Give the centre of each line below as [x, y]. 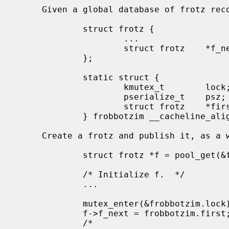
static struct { [50, 77]
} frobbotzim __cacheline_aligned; [50, 116]
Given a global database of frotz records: [29, 9]
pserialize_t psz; [70, 97]
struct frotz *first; [70, 106]
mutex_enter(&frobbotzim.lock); [50, 203]
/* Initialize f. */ [50, 174]
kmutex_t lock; [70, 87]
